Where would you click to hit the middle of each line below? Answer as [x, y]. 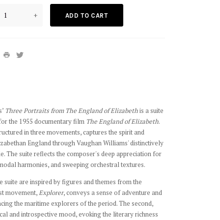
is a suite [151, 110]
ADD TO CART [86, 15]
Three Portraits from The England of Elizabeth [71, 110]
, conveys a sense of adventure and [112, 192]
